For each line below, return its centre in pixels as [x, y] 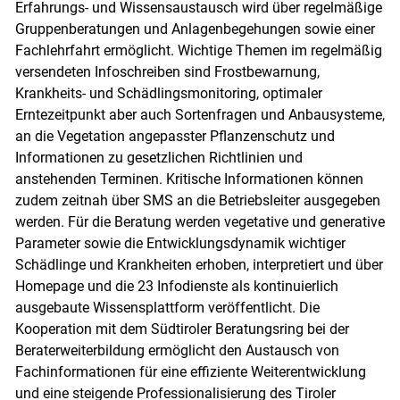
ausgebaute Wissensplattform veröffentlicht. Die [167, 308]
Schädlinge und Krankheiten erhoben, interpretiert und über [199, 265]
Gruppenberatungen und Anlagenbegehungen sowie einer [195, 29]
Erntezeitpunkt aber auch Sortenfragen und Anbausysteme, [200, 115]
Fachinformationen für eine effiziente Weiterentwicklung [190, 372]
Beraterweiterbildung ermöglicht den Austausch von [177, 351]
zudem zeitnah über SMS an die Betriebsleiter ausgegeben [197, 201]
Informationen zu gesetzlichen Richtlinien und [158, 158]
